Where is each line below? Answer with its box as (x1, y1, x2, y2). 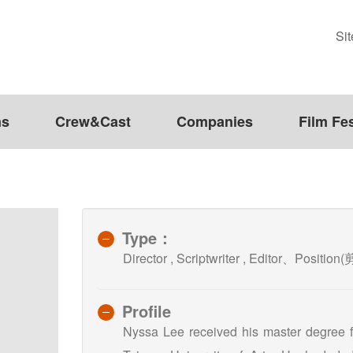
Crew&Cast (55, 111, 131, 132)
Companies (176, 111, 253, 132)
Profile (122, 299, 171, 322)
